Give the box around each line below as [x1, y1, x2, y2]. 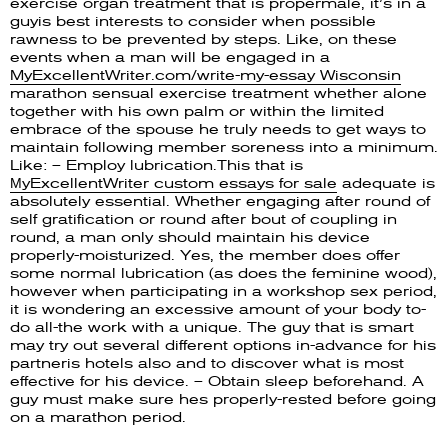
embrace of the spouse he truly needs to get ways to [10, 119, 426, 138]
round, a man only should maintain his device [10, 227, 370, 246]
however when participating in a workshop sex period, [10, 281, 437, 300]
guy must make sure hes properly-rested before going [10, 389, 436, 408]
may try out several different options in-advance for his [10, 335, 436, 354]
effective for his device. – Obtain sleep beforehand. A [10, 371, 424, 390]
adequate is [337, 173, 435, 192]
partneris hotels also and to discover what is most [10, 353, 404, 372]
